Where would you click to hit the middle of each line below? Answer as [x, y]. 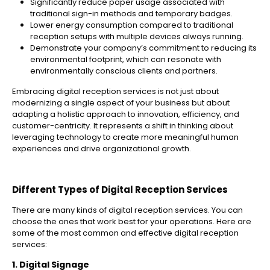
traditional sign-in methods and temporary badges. [131, 14]
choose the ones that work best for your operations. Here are [132, 222]
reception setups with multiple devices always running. [137, 37]
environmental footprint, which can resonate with [126, 60]
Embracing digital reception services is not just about [115, 92]
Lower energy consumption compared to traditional [132, 25]
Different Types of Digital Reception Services [120, 190]
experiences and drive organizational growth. [102, 149]
